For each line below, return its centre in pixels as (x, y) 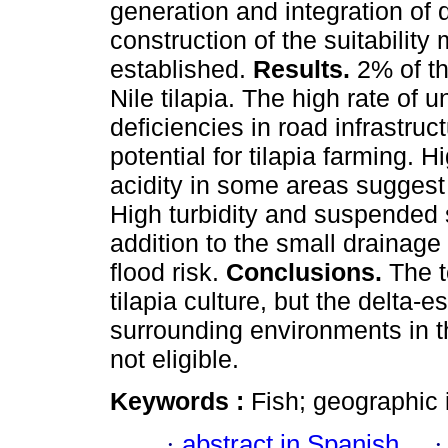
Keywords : (180, 401)
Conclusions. (304, 272)
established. (181, 69)
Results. (301, 69)
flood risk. (168, 272)
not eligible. (174, 359)
